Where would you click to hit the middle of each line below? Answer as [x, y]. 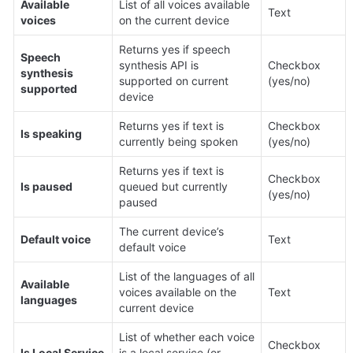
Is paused [46, 186]
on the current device [174, 20]
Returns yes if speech [175, 49]
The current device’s [171, 231]
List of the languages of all [187, 276]
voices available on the [178, 292]
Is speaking [51, 133]
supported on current [174, 80]
